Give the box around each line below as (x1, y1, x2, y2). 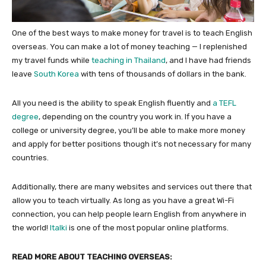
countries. (12, 153, 49, 163)
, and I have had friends (166, 56, 251, 65)
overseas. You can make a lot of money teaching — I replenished (12, 42, 247, 52)
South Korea (34, 69, 79, 79)
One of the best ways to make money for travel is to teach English (12, 28, 252, 38)
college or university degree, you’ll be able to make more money (12, 126, 245, 135)
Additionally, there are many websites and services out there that (12, 182, 252, 192)
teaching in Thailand (91, 56, 166, 65)
